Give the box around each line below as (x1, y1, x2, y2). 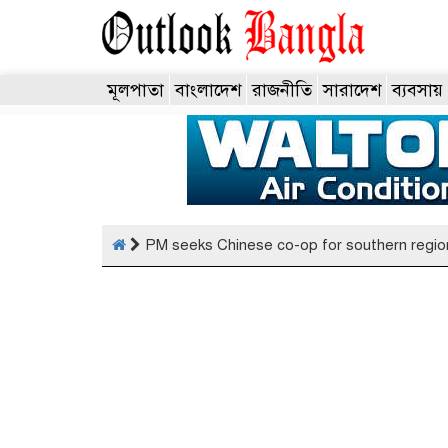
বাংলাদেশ (175, 79, 241, 101)
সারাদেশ (323, 79, 381, 101)
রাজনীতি (252, 79, 312, 101)
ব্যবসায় (392, 79, 443, 101)
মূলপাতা (107, 79, 164, 101)
